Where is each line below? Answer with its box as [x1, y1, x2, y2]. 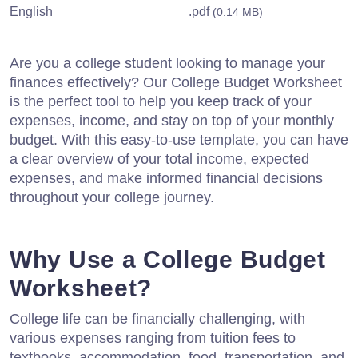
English [10, 4, 53, 18]
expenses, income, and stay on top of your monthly [10, 112, 334, 129]
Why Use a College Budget [10, 245, 326, 272]
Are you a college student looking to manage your [10, 54, 325, 71]
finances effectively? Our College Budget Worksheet [10, 74, 342, 90]
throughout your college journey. [10, 189, 214, 205]
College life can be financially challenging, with [10, 310, 305, 327]
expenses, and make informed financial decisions [10, 169, 323, 186]
